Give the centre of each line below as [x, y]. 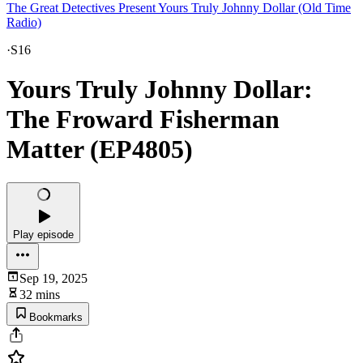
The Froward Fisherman [143, 120]
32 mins [40, 294]
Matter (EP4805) [100, 149]
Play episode [43, 234]
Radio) [24, 22]
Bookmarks [56, 317]
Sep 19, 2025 [53, 278]
